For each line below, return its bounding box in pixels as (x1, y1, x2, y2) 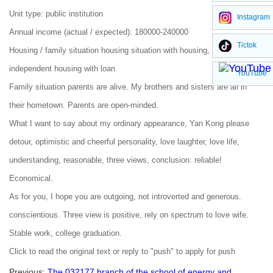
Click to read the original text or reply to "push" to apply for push (9, 247, 235, 256)
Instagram (237, 12, 270, 21)
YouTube (237, 68, 267, 77)
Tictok (237, 40, 257, 49)
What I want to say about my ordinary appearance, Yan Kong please (9, 119, 249, 128)
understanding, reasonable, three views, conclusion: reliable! (9, 155, 222, 165)
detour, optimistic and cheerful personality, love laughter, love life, (9, 137, 239, 146)
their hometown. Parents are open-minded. (9, 101, 158, 110)
